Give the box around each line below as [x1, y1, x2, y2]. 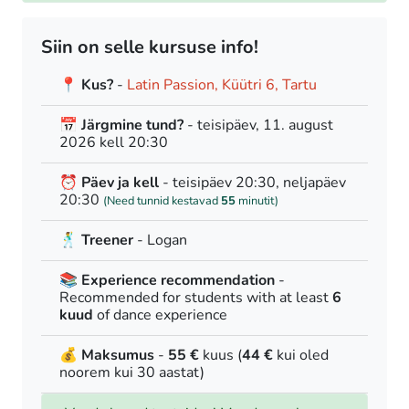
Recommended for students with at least [59, 288, 332, 309]
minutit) [236, 193, 278, 210]
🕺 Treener [59, 230, 133, 251]
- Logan [133, 230, 187, 251]
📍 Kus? [59, 75, 113, 96]
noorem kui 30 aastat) [59, 362, 204, 383]
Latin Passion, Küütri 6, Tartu [127, 75, 317, 96]
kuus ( [199, 345, 242, 366]
